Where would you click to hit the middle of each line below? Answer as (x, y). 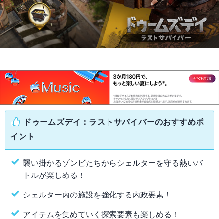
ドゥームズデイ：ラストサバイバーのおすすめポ (114, 122)
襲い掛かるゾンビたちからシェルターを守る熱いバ (113, 163)
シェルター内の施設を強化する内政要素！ (97, 195)
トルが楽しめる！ (54, 175)
